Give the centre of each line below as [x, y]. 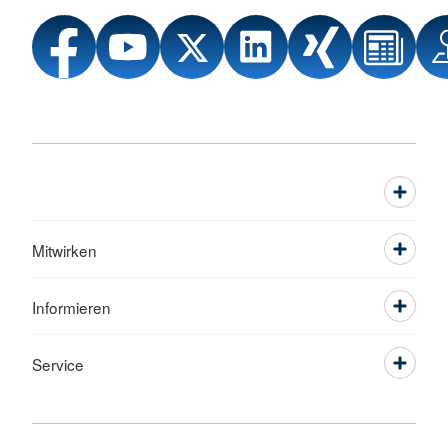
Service [58, 364]
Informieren [71, 307]
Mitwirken [64, 250]
